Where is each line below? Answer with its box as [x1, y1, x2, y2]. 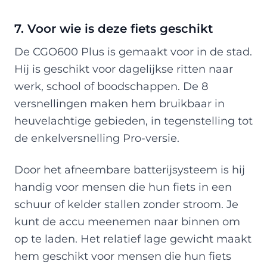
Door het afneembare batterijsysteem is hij [14, 163, 245, 176]
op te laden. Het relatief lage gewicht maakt [14, 232, 252, 245]
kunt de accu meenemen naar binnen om [14, 215, 240, 228]
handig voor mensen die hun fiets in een [14, 180, 232, 193]
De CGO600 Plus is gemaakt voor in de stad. [14, 45, 252, 58]
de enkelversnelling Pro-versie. [14, 131, 179, 144]
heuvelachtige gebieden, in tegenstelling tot [14, 114, 253, 127]
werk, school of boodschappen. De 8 [14, 79, 208, 92]
